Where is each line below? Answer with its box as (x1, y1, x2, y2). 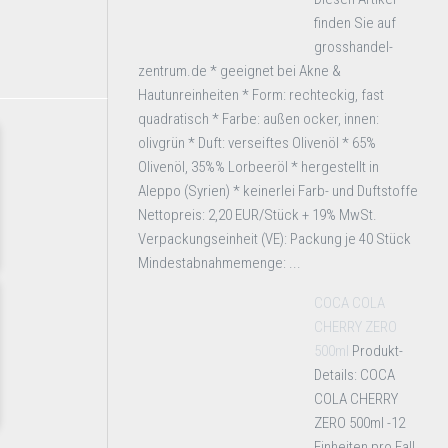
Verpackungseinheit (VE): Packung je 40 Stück (138, 230, 411, 248)
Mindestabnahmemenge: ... (138, 254, 301, 272)
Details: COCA (314, 366, 395, 384)
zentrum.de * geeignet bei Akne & (138, 62, 341, 80)
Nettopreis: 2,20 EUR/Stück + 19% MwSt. (138, 206, 377, 224)
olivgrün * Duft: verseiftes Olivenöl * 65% (138, 134, 376, 152)
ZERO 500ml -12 (314, 414, 405, 432)
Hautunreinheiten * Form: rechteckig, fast (138, 86, 384, 104)
